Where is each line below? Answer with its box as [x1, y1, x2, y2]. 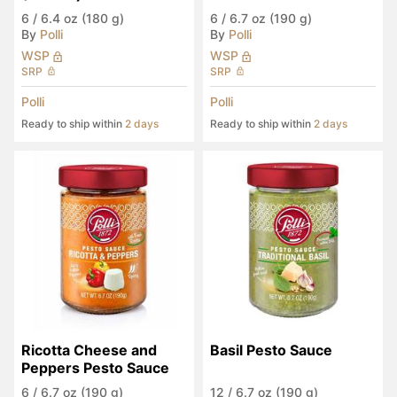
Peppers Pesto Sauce [21, 359, 169, 377]
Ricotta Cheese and [21, 341, 157, 359]
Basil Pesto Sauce [210, 341, 332, 359]
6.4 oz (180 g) [41, 11, 124, 26]
